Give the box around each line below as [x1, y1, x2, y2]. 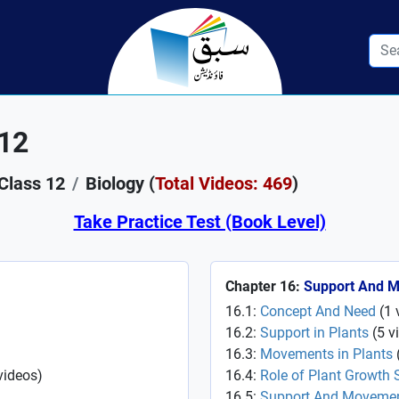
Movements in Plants [260, 346, 393, 362]
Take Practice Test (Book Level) [73, 211, 326, 232]
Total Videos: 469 [155, 173, 292, 194]
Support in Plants [260, 324, 369, 341]
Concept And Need [260, 303, 376, 320]
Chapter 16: [225, 278, 304, 295]
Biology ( [85, 173, 155, 194]
